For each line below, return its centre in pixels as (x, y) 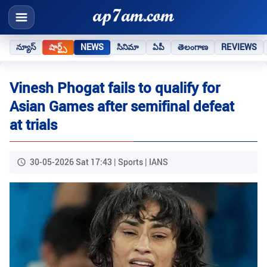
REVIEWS (239, 47)
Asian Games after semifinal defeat (122, 106)
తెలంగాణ (193, 47)
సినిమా (128, 47)
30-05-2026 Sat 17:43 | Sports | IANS (99, 162)
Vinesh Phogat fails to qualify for (115, 88)
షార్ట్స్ (58, 47)
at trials (33, 125)
